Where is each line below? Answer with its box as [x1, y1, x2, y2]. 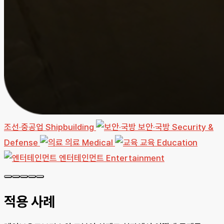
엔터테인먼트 [59, 153, 104, 163]
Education [157, 137, 197, 148]
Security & [172, 122, 213, 132]
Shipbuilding [45, 122, 94, 132]
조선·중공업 [4, 122, 43, 132]
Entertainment [106, 153, 164, 163]
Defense [4, 137, 38, 148]
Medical [82, 137, 113, 148]
